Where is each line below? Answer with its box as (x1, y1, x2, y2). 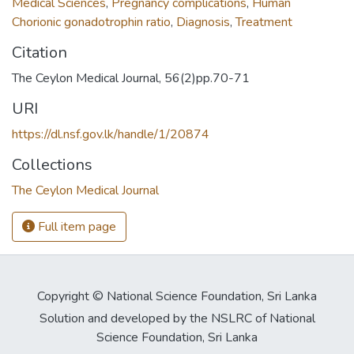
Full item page (35, 217, 116, 235)
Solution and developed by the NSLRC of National (39, 310, 315, 327)
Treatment (235, 13, 292, 31)
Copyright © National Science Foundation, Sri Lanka (37, 288, 317, 305)
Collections (12, 153, 92, 175)
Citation (12, 41, 67, 63)
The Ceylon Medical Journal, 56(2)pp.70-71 (12, 69, 250, 87)
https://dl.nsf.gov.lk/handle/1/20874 (12, 125, 209, 143)
